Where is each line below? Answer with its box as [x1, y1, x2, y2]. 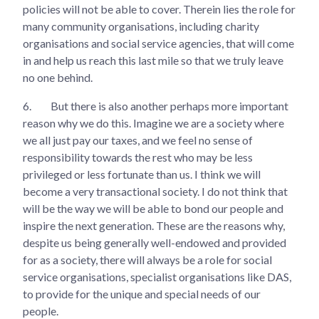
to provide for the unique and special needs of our [23, 286, 261, 300]
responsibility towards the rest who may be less [23, 150, 253, 164]
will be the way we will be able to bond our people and [23, 201, 283, 215]
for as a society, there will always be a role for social [23, 252, 272, 266]
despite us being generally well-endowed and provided [23, 235, 286, 249]
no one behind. [23, 70, 93, 84]
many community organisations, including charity [23, 19, 259, 33]
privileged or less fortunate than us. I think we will [23, 167, 261, 181]
